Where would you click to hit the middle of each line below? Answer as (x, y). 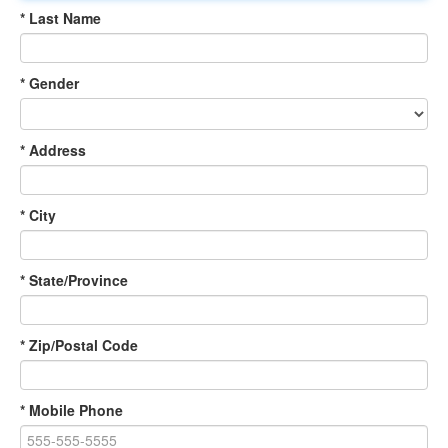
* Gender (49, 82)
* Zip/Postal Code (79, 344)
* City (38, 214)
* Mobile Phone (71, 409)
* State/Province (74, 279)
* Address (53, 149)
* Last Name (60, 17)
